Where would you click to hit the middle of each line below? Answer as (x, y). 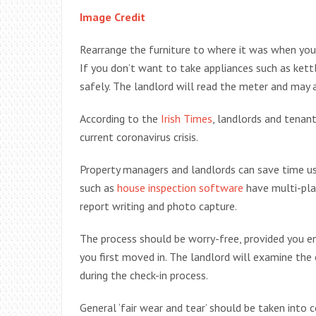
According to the (120, 119)
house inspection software (180, 188)
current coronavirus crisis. (139, 137)
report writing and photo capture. (158, 206)
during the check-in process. (144, 275)
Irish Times (187, 119)
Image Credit (113, 17)
